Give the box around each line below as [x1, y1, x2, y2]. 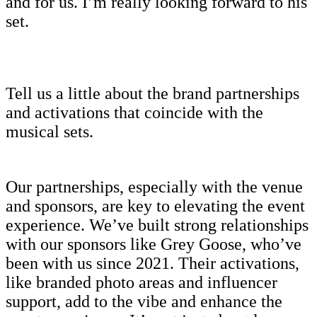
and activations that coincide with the [6, 103, 263, 122]
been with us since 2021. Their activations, [6, 253, 299, 272]
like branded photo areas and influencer [6, 272, 277, 292]
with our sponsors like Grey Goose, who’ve [6, 234, 301, 253]
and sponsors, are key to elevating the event [6, 196, 305, 215]
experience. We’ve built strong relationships [6, 215, 309, 234]
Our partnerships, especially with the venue [6, 177, 303, 196]
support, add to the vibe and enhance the [6, 292, 282, 311]
